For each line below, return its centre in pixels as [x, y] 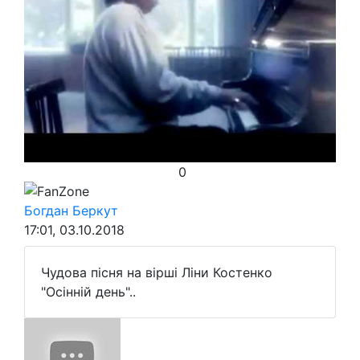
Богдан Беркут [71, 211]
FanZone [63, 191]
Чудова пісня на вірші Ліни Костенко [157, 272]
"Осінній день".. [88, 292]
